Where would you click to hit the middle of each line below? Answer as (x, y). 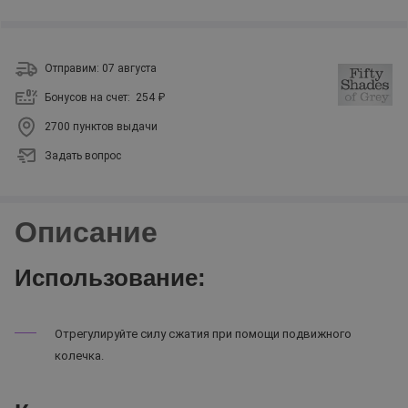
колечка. (79, 356)
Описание (86, 232)
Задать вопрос (83, 156)
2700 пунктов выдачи (101, 127)
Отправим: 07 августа (101, 68)
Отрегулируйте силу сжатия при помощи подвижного (203, 334)
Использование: (110, 278)
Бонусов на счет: (90, 97)
